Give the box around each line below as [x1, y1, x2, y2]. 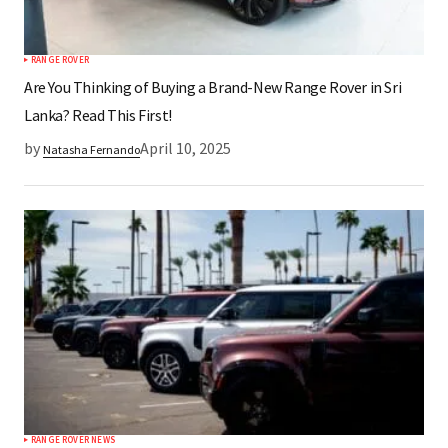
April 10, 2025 [140, 138, 231, 159]
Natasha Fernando [43, 142, 140, 158]
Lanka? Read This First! [24, 105, 172, 126]
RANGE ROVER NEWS [31, 434, 115, 446]
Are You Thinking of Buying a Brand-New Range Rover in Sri [24, 77, 402, 98]
